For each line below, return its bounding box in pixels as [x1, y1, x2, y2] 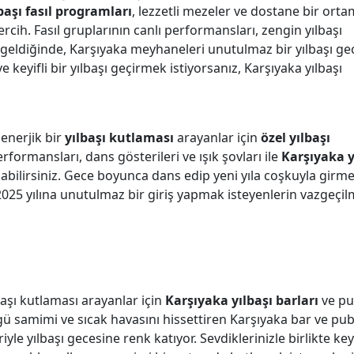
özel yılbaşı [261, 129, 330, 146]
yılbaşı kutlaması [65, 129, 174, 146]
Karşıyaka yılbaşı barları [165, 292, 318, 309]
